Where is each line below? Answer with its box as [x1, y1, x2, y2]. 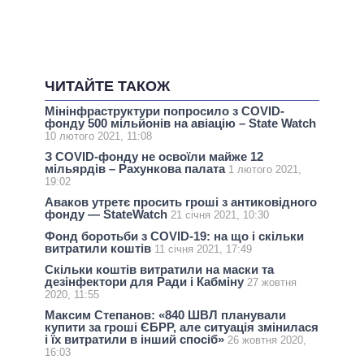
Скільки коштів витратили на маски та [45, 262, 274, 276]
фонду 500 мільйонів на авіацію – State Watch [45, 115, 316, 130]
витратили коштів [45, 240, 154, 255]
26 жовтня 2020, [227, 333, 306, 346]
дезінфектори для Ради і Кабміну [45, 274, 247, 288]
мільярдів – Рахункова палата [45, 162, 228, 176]
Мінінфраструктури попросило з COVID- [45, 103, 284, 118]
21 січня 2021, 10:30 [171, 209, 269, 222]
